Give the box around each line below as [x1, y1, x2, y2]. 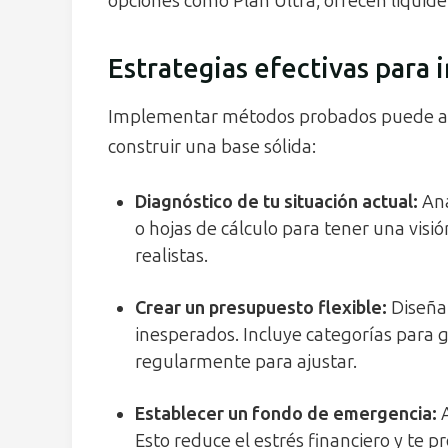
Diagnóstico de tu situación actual [135, 191, 413, 214]
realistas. [135, 245, 208, 268]
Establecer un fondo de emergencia [135, 403, 432, 426]
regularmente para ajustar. [135, 351, 357, 374]
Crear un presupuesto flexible [135, 297, 382, 320]
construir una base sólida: [108, 136, 316, 159]
